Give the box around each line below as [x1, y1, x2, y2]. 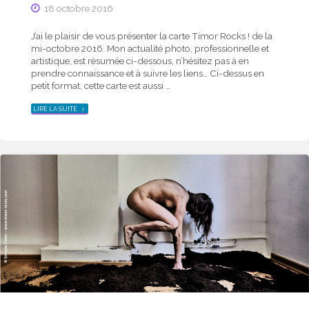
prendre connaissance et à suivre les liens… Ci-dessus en [30, 68, 264, 79]
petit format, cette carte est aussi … [30, 80, 170, 92]
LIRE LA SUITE [32, 105, 77, 112]
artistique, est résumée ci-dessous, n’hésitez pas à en [30, 55, 249, 67]
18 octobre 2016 [44, 2, 114, 14]
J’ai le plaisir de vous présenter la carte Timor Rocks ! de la [30, 30, 272, 42]
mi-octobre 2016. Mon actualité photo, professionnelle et [30, 43, 269, 54]
